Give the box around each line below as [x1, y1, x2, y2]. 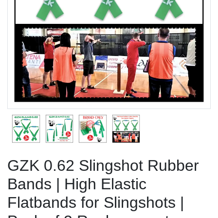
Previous [22, 7, 54, 18]
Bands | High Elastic [7, 175, 146, 193]
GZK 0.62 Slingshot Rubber [7, 156, 199, 174]
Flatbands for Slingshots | [7, 193, 184, 211]
